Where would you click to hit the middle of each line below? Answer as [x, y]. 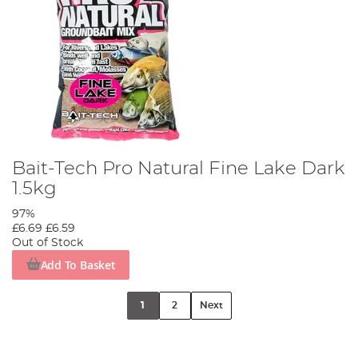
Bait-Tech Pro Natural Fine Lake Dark [179, 169]
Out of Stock [48, 243]
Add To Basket [78, 265]
